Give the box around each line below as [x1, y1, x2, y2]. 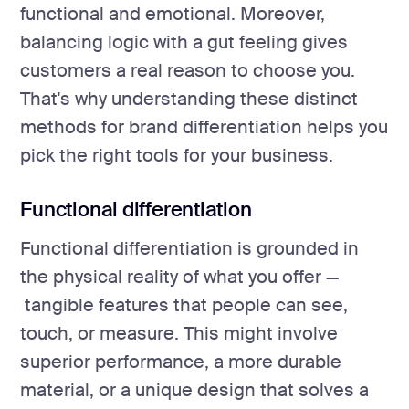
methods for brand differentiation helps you [20, 116, 389, 140]
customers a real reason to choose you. [20, 59, 356, 83]
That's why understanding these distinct [20, 88, 359, 111]
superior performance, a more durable [20, 350, 342, 373]
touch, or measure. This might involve [20, 321, 339, 345]
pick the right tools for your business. [20, 144, 334, 168]
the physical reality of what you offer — [20, 265, 340, 288]
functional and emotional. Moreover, [20, 3, 326, 26]
